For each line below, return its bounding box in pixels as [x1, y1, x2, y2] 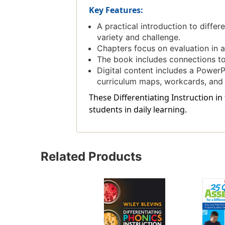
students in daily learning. [88, 104, 187, 116]
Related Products [40, 149, 142, 164]
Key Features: [88, 5, 143, 16]
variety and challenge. [96, 32, 180, 43]
